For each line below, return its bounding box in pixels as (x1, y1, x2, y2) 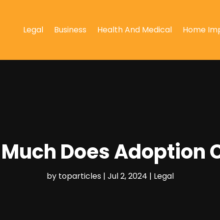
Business (54, 24, 86, 35)
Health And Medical (97, 24, 172, 35)
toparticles (58, 170, 101, 182)
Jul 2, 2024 (107, 170, 147, 182)
